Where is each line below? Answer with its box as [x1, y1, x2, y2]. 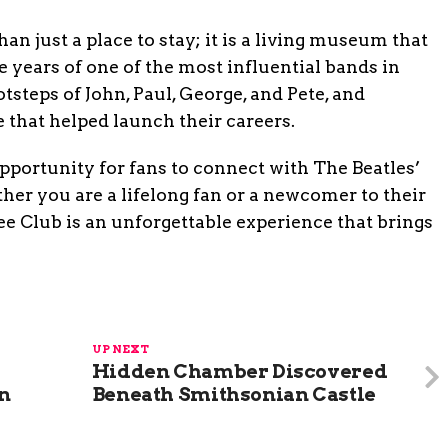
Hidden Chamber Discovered [91, 360, 388, 383]
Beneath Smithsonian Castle [91, 383, 376, 406]
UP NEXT [91, 342, 149, 356]
